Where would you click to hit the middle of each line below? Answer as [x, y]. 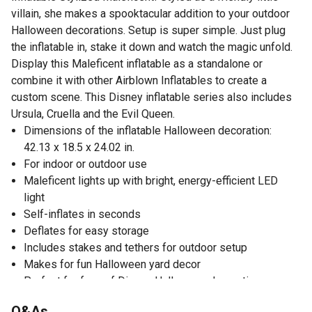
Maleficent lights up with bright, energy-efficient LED [151, 180]
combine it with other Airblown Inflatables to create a [139, 80]
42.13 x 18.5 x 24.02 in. [79, 147]
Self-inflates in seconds [82, 214]
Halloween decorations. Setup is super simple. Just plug [148, 30]
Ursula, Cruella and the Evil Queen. [93, 114]
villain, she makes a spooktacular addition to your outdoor [150, 13]
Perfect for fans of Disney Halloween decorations [145, 281]
